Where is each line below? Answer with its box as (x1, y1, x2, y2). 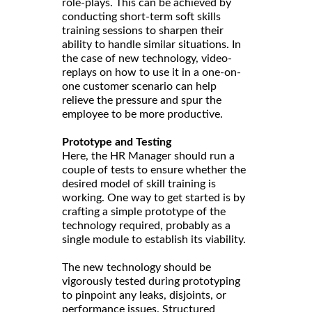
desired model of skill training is (62, 178, 216, 189)
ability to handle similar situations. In (62, 38, 241, 50)
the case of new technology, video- (62, 52, 232, 64)
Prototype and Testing (62, 136, 171, 148)
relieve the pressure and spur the (62, 94, 221, 106)
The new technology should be (62, 261, 211, 273)
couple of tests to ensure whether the (62, 164, 246, 175)
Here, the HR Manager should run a (62, 150, 235, 162)
